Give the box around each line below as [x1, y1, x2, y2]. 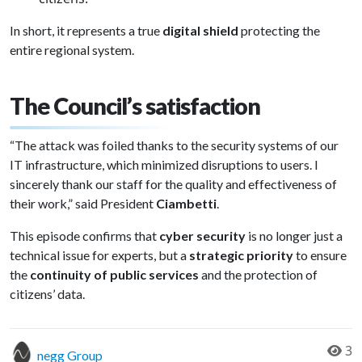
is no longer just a [246, 228, 343, 243]
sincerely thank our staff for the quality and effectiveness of [10, 176, 337, 192]
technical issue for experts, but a [10, 247, 189, 263]
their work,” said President [10, 196, 156, 211]
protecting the [238, 23, 320, 38]
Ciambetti [156, 196, 217, 211]
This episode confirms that [10, 228, 159, 243]
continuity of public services [30, 267, 199, 282]
